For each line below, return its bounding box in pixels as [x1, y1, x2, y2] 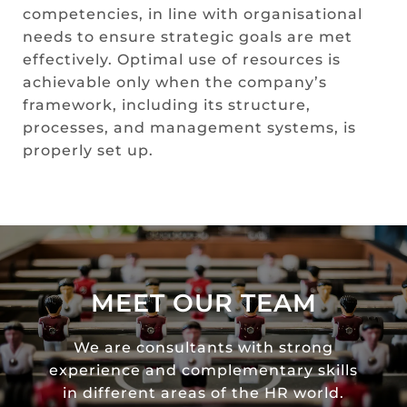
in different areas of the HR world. [63, 383, 344, 402]
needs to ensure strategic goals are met [22, 27, 352, 45]
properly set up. [22, 141, 154, 159]
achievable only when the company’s [22, 73, 327, 91]
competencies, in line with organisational [22, 5, 362, 23]
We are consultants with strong [74, 338, 333, 356]
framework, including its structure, [22, 95, 311, 114]
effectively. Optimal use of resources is [22, 50, 341, 68]
